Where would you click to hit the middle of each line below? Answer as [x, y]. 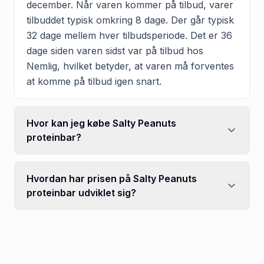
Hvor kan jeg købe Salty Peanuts [101, 123]
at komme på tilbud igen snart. [94, 81]
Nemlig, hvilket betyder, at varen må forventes [130, 66]
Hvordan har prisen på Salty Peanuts [112, 178]
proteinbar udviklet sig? [81, 192]
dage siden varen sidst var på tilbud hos [115, 50]
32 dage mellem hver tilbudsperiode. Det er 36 [129, 35]
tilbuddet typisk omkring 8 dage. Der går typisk [130, 20]
